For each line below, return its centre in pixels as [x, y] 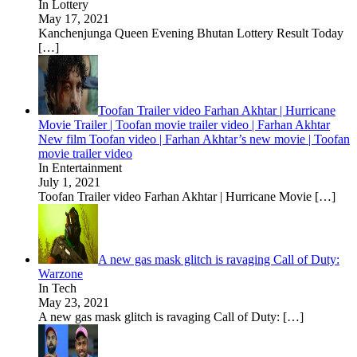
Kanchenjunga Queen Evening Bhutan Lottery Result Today [191, 33]
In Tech [57, 288]
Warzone [61, 274]
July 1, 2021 [69, 182]
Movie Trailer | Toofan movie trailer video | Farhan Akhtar [184, 125]
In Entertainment [80, 168]
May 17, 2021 [74, 19]
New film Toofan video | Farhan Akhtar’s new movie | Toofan [194, 139]
